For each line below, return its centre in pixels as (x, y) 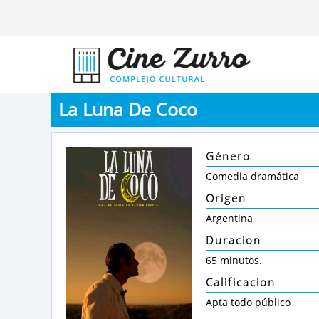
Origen (226, 198)
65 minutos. (234, 260)
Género (228, 156)
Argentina (229, 218)
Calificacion (241, 282)
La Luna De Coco (128, 109)
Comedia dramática (252, 176)
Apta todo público (248, 302)
